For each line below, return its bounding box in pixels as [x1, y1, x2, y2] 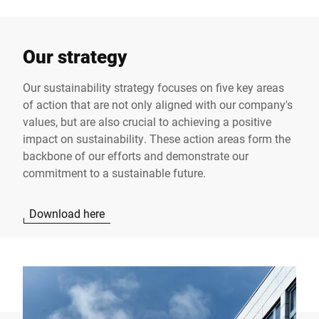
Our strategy [23, 43, 127, 68]
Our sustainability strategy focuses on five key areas [23, 79, 284, 95]
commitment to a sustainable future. [23, 164, 206, 180]
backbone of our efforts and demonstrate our [23, 147, 249, 163]
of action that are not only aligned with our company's [23, 96, 293, 112]
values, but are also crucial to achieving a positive [23, 113, 271, 129]
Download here [29, 205, 105, 221]
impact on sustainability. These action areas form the [23, 130, 291, 146]
